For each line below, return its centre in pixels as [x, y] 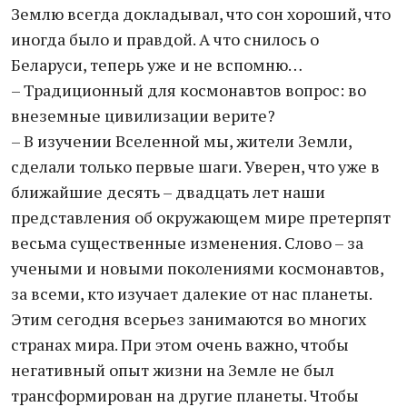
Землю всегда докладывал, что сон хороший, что [201, 14]
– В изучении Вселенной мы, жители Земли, [181, 141]
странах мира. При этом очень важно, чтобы [180, 344]
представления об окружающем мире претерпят [201, 217]
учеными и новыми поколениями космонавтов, [197, 268]
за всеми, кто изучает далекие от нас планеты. [191, 293]
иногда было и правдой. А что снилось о [165, 39]
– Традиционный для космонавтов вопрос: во [189, 90]
